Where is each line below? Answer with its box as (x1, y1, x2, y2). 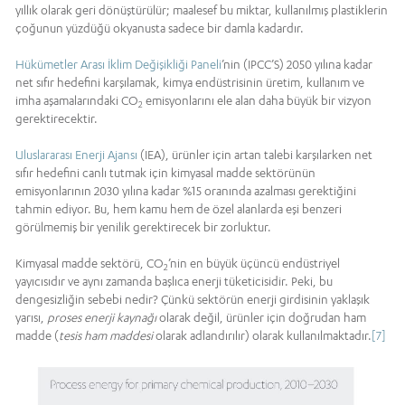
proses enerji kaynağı (47, 309, 156, 325)
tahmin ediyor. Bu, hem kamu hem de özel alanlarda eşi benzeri (15, 201, 342, 216)
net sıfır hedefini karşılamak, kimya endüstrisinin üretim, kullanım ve (15, 74, 364, 89)
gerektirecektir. (15, 110, 98, 126)
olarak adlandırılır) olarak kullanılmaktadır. (155, 327, 372, 343)
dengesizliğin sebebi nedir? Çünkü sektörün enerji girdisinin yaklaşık (15, 291, 370, 306)
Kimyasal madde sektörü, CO (15, 255, 164, 270)
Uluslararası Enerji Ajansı (15, 146, 137, 162)
